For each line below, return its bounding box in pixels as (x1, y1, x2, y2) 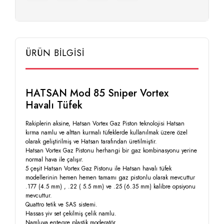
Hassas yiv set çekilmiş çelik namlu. (25, 209, 116, 218)
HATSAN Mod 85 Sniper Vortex (25, 86, 168, 100)
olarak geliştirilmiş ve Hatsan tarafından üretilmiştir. (25, 137, 157, 146)
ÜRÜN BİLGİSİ (25, 46, 84, 59)
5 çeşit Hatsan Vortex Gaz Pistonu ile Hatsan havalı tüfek (25, 164, 171, 173)
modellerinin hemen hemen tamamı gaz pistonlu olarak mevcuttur (25, 173, 195, 182)
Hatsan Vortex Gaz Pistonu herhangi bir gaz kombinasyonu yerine (25, 146, 197, 155)
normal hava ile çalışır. (25, 155, 83, 164)
